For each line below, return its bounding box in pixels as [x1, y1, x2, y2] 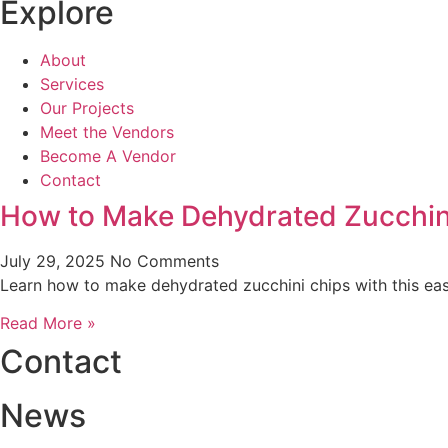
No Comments [110, 250, 219, 271]
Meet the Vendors [40, 121, 174, 142]
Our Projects [40, 97, 134, 118]
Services [40, 73, 104, 94]
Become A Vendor [40, 145, 176, 166]
